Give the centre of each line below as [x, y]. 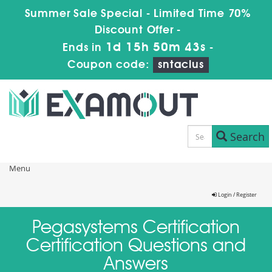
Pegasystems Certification [136, 228]
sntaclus [181, 65]
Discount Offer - [138, 30]
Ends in [84, 48]
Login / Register [237, 195]
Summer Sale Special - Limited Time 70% [138, 14]
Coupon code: [110, 65]
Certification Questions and [136, 246]
